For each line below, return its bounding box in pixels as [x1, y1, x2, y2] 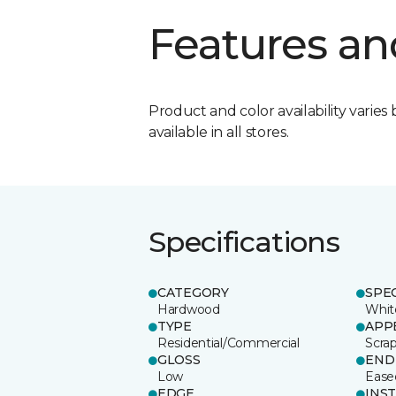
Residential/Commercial [157, 334, 300, 351]
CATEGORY [157, 284, 229, 301]
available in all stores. [148, 123, 289, 141]
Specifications [148, 224, 340, 259]
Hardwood [157, 301, 220, 317]
